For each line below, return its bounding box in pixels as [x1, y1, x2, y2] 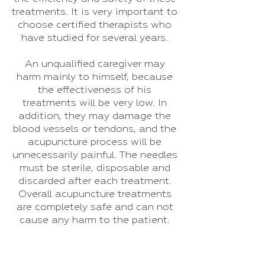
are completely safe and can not [16, 202, 173, 212]
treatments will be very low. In [22, 98, 167, 108]
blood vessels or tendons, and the [13, 124, 176, 134]
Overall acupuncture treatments [18, 189, 172, 199]
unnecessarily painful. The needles [12, 150, 177, 160]
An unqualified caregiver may [24, 59, 165, 69]
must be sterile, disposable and [19, 163, 170, 173]
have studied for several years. [21, 33, 168, 43]
